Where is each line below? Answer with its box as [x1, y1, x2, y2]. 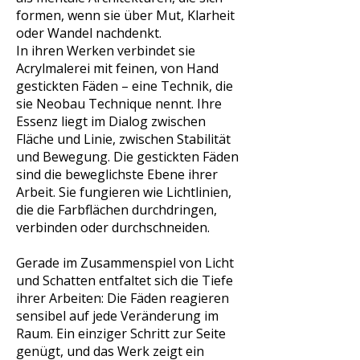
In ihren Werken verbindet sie [16, 42, 195, 59]
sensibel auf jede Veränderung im [16, 307, 219, 325]
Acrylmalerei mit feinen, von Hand [16, 59, 219, 77]
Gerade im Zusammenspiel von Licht [16, 254, 234, 272]
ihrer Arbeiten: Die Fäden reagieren [16, 289, 229, 307]
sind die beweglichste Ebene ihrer [16, 166, 218, 183]
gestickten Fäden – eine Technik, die [16, 77, 233, 95]
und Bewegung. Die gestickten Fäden [16, 148, 239, 166]
